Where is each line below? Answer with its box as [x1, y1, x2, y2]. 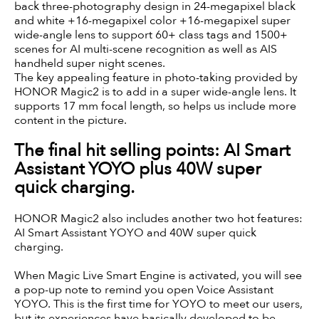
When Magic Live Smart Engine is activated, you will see [14, 267, 302, 283]
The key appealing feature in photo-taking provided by [14, 69, 298, 85]
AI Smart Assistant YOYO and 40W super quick [14, 224, 256, 241]
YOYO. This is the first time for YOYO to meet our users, [14, 296, 303, 312]
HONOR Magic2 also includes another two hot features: [14, 210, 303, 226]
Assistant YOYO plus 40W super [14, 157, 261, 181]
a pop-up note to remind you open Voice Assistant [14, 281, 273, 298]
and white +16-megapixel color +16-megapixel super [14, 12, 291, 28]
